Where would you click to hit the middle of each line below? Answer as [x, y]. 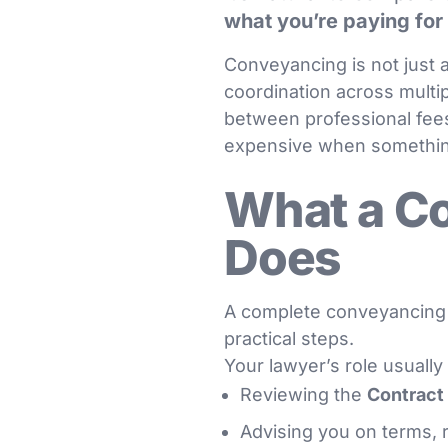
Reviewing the [303, 394]
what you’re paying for [333, 21]
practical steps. [289, 338]
